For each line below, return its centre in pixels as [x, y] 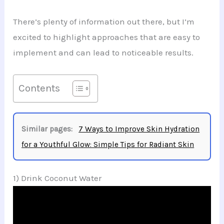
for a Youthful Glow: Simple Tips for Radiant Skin [108, 144]
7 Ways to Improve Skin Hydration [139, 129]
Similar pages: [47, 129]
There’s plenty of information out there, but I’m [104, 22]
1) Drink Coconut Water [57, 178]
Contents [39, 88]
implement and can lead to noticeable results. [103, 53]
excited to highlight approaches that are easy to [107, 37]
